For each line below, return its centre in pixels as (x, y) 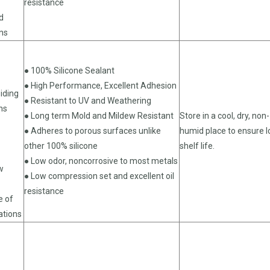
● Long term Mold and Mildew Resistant (99, 115)
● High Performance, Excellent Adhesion (100, 85)
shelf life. (197, 146)
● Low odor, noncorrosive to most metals (101, 161)
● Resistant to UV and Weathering (88, 100)
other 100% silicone (61, 146)
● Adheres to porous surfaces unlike (93, 130)
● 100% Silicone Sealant (69, 70)
